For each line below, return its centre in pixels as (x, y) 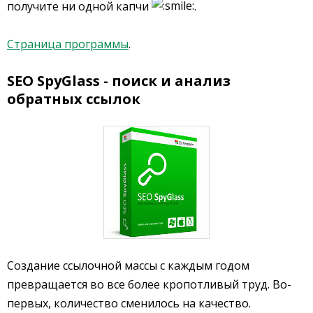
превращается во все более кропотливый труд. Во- (149, 284)
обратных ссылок (74, 99)
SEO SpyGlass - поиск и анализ (119, 80)
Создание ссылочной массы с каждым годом (128, 265)
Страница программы (68, 44)
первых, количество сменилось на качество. (129, 303)
